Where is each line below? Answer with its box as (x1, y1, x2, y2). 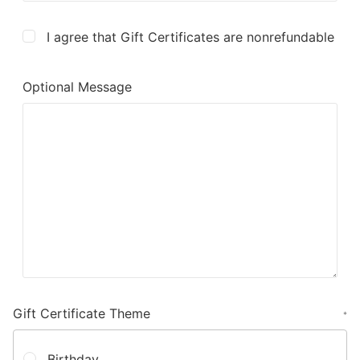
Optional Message (22, 79, 132, 95)
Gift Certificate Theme (13, 305, 150, 321)
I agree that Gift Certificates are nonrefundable (47, 29, 334, 45)
